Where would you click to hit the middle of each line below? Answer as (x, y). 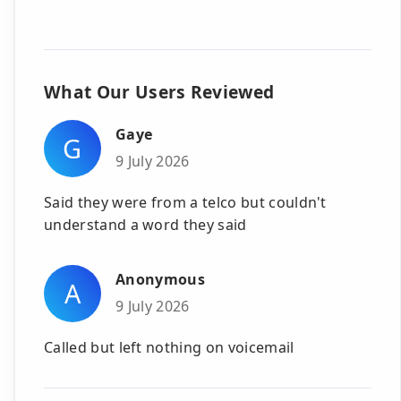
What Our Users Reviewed (159, 91)
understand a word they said (145, 224)
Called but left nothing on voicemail (169, 347)
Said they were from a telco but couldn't (185, 202)
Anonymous (160, 280)
